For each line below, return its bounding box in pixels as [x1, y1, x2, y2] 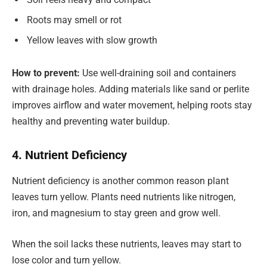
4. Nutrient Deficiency [12, 147, 127, 162]
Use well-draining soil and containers [82, 67, 236, 79]
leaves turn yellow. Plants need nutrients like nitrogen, [12, 191, 235, 203]
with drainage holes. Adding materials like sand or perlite [12, 83, 249, 95]
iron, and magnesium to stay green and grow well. [12, 207, 221, 219]
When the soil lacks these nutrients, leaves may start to [12, 238, 241, 250]
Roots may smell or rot [27, 14, 122, 26]
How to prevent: [12, 67, 82, 79]
